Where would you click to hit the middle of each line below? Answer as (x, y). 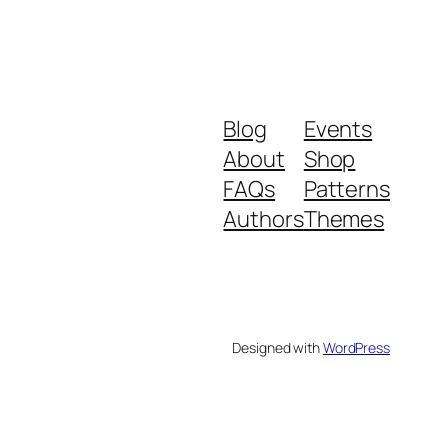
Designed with (277, 348)
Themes (344, 219)
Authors (263, 219)
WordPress (356, 348)
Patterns (346, 189)
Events (338, 129)
